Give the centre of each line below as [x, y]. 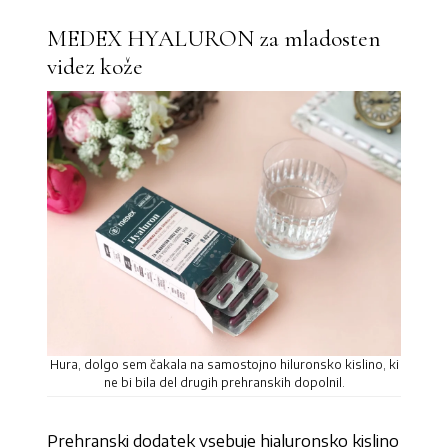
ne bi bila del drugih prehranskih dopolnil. [224, 383]
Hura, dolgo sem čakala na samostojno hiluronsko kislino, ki [224, 365]
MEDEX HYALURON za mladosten [214, 38]
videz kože [95, 66]
